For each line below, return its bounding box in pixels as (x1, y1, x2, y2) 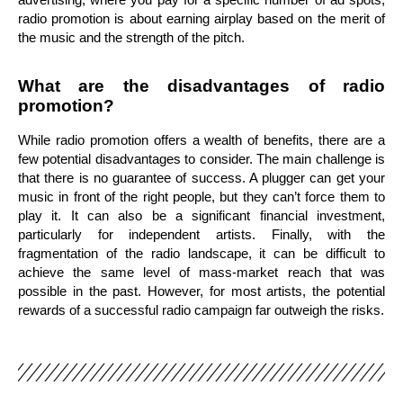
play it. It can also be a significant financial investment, (18, 207, 385, 223)
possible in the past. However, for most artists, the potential (18, 282, 385, 299)
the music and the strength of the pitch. (18, 30, 245, 46)
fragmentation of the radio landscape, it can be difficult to (18, 245, 385, 261)
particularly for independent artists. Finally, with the (18, 226, 385, 242)
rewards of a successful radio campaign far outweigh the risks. (18, 301, 384, 318)
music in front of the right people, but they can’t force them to (18, 188, 385, 204)
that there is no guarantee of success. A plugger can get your (18, 169, 385, 185)
